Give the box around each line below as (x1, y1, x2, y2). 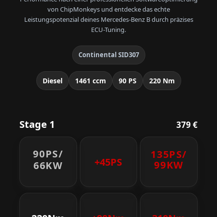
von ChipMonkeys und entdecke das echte (47, 5, 170, 14)
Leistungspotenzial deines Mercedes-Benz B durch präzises (24, 15, 193, 24)
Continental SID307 (78, 50, 139, 60)
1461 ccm (75, 76, 106, 86)
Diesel (42, 76, 62, 86)
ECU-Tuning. (91, 25, 126, 34)
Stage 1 (19, 118, 55, 131)
